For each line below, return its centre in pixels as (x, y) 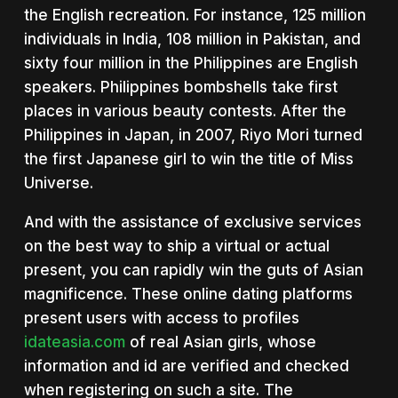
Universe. (58, 183)
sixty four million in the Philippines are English (191, 63)
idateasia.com (74, 342)
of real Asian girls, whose (220, 342)
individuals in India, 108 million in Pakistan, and (192, 39)
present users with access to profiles (161, 318)
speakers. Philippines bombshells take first (180, 87)
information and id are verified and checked (186, 366)
